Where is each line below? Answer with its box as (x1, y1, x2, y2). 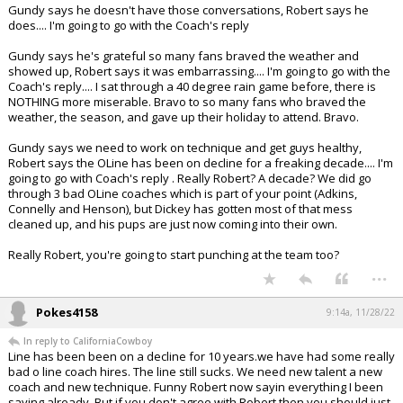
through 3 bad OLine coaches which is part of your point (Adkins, (8, 185, 357, 202)
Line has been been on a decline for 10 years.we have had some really (8, 348, 395, 365)
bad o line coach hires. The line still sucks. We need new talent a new (8, 363, 382, 381)
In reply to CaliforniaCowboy (23, 335, 152, 348)
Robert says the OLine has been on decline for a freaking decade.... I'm (8, 155, 393, 172)
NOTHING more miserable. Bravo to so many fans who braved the (8, 94, 366, 111)
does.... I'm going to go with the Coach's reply (8, 17, 249, 34)
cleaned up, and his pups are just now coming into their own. (8, 216, 337, 233)
